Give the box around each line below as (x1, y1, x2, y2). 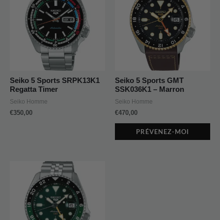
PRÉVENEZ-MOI (136, 127, 189, 136)
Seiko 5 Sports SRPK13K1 (10, 77, 100, 85)
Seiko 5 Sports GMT (115, 77, 184, 85)
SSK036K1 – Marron (115, 85, 184, 94)
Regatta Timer (10, 85, 58, 94)
